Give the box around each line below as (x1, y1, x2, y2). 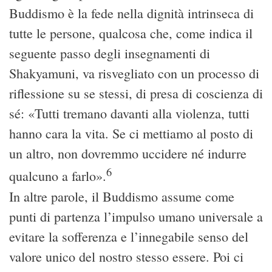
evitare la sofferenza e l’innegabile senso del (9, 227, 248, 245)
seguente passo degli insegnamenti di (9, 44, 210, 63)
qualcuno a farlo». (9, 167, 106, 185)
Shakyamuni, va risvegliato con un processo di (9, 64, 259, 83)
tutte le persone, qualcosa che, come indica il (9, 24, 253, 42)
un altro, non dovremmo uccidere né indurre (9, 144, 246, 163)
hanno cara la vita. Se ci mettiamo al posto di (9, 124, 253, 143)
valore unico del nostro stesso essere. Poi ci (9, 247, 243, 265)
